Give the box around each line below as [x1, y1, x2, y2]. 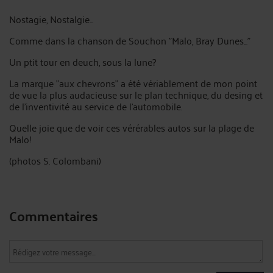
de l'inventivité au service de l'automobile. [9, 97, 182, 115]
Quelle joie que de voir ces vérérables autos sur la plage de [9, 119, 254, 136]
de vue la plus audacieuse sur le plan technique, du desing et [9, 86, 263, 103]
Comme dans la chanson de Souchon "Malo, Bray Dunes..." [9, 32, 250, 49]
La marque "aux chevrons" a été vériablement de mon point [9, 74, 257, 91]
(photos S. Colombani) [9, 152, 101, 169]
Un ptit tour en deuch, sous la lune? [9, 53, 156, 70]
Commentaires [9, 203, 98, 228]
